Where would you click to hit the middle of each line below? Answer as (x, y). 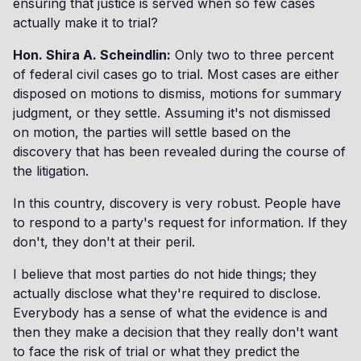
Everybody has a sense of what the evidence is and (170, 313)
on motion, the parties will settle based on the (152, 132)
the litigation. (51, 171)
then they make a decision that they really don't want (175, 332)
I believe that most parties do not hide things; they (165, 274)
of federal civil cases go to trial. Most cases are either (176, 74)
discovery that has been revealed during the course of (179, 151)
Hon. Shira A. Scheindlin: (92, 55)
